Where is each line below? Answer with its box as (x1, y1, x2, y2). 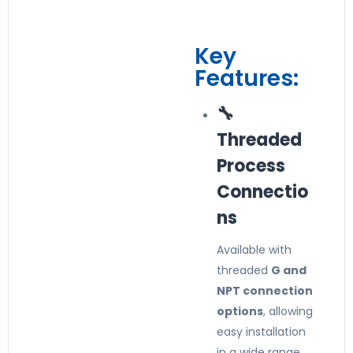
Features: (195, 63, 299, 94)
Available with (217, 242, 292, 258)
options (217, 303, 263, 319)
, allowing (263, 303, 313, 319)
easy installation (217, 324, 306, 340)
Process (217, 154, 285, 178)
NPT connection (217, 283, 313, 299)
